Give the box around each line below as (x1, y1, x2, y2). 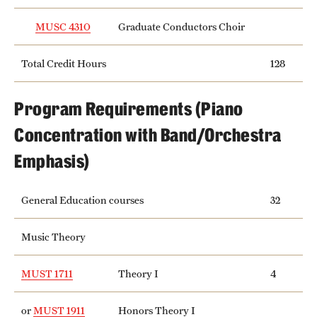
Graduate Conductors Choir (118, 20, 245, 33)
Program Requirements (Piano (14, 97, 243, 121)
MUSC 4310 (35, 20, 91, 33)
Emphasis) (14, 149, 93, 173)
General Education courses (21, 193, 144, 206)
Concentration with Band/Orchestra (14, 123, 282, 147)
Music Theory (21, 230, 86, 243)
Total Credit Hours (21, 57, 106, 69)
